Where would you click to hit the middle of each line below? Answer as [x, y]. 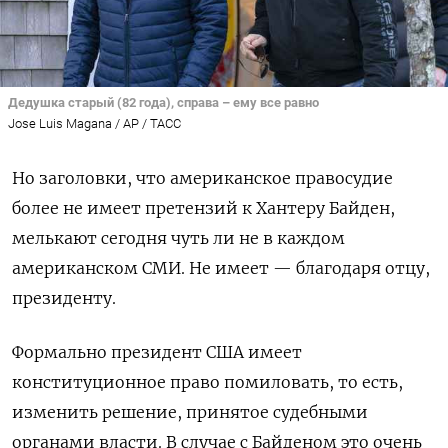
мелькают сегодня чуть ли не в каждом [178, 237]
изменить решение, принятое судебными [190, 411]
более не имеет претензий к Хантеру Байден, [203, 207]
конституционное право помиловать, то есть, [207, 381]
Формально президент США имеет [157, 351]
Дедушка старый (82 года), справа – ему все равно [163, 103]
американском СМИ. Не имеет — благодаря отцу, [221, 267]
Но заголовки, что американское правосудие [202, 177]
